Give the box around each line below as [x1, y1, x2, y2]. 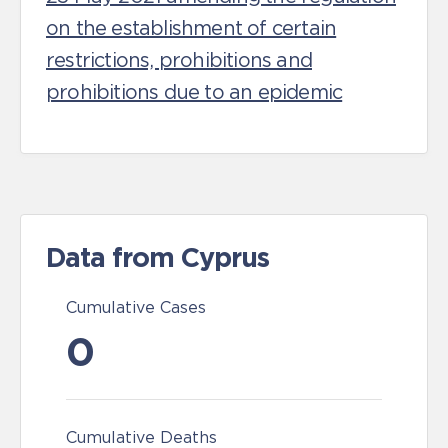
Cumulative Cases [66, 298, 206, 316]
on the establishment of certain [46, 17, 337, 39]
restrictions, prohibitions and [46, 49, 312, 71]
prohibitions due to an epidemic [46, 81, 343, 103]
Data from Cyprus [46, 242, 269, 272]
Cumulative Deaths [66, 428, 217, 446]
